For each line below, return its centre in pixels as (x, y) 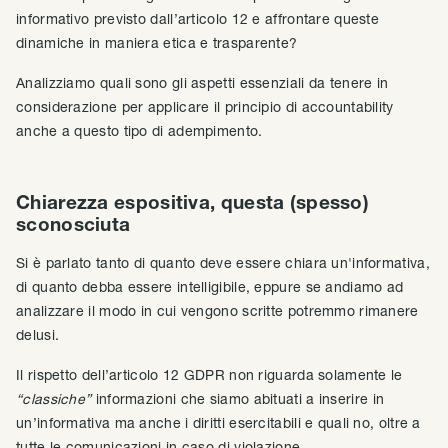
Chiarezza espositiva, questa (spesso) (193, 201)
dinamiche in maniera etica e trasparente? (157, 42)
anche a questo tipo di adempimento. (139, 130)
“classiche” (54, 398)
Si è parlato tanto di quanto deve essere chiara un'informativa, (223, 262)
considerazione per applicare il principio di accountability (205, 106)
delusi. (38, 334)
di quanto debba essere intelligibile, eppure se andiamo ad (210, 286)
